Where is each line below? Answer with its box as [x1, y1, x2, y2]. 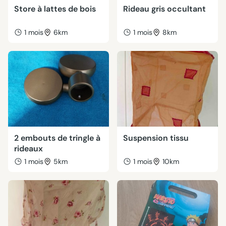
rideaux [14, 143, 43, 154]
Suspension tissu [123, 133, 189, 143]
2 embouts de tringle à [14, 133, 100, 143]
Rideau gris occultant [123, 4, 206, 14]
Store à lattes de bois [14, 4, 96, 14]
